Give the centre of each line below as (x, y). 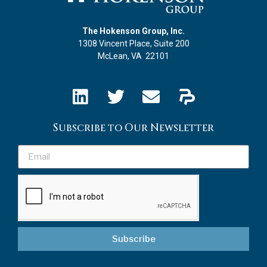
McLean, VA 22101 (133, 56)
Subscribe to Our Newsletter (133, 128)
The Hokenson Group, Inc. (133, 31)
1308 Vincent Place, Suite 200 (133, 44)
